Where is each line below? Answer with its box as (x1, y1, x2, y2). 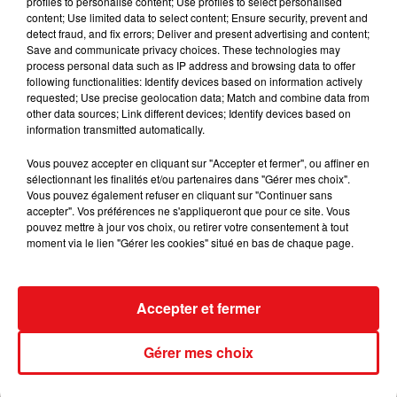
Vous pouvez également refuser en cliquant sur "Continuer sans (27, 186, 332, 202)
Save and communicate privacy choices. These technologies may (27, 41, 340, 57)
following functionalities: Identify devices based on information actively (27, 73, 362, 89)
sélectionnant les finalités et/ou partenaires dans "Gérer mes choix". (27, 170, 350, 186)
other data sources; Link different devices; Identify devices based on (27, 105, 351, 121)
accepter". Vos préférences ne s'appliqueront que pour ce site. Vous (27, 202, 350, 218)
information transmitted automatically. (27, 121, 205, 136)
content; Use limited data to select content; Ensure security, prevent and (27, 9, 368, 25)
